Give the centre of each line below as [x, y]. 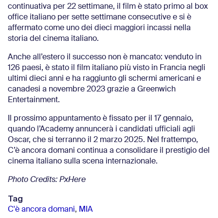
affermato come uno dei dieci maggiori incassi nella [99, 28]
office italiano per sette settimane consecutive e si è [100, 18]
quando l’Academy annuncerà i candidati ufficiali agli [101, 129]
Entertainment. [34, 100]
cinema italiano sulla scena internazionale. [83, 162]
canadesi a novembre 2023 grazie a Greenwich [92, 90]
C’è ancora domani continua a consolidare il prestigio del [109, 151]
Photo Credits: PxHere [47, 180]
